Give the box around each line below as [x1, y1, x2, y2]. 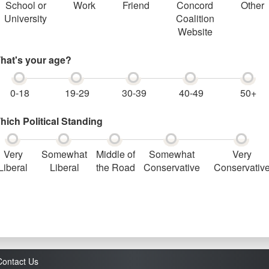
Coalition [175, 11, 214, 25]
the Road [95, 160, 135, 174]
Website [177, 25, 213, 38]
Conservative [144, 160, 201, 174]
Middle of [95, 147, 135, 161]
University [4, 11, 47, 25]
